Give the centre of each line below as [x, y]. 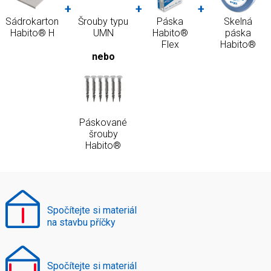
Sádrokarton [32, 22]
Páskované [103, 122]
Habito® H [32, 33]
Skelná [238, 22]
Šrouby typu [103, 22]
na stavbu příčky [81, 222]
